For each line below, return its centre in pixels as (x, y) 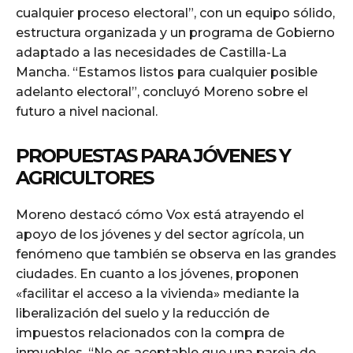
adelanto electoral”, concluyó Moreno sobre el (162, 91)
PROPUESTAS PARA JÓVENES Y (153, 155)
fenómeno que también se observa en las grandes (176, 254)
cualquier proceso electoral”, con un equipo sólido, (175, 13)
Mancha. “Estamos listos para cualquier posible (167, 72)
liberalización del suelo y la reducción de (143, 313)
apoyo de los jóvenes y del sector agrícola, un (160, 234)
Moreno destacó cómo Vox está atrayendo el (160, 214)
